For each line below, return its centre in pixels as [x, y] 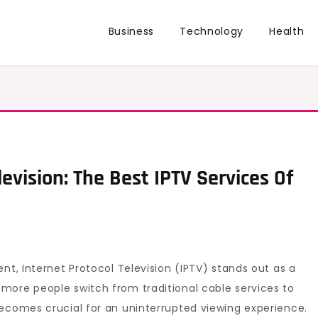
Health [287, 31]
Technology [212, 31]
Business [131, 31]
